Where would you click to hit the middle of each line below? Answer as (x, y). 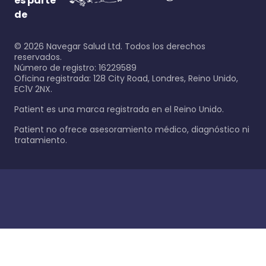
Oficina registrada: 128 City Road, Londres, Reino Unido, (126, 78)
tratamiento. (41, 140)
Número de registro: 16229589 (75, 68)
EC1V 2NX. (33, 89)
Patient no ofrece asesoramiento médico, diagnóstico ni (132, 129)
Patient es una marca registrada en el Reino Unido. (119, 109)
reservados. (38, 57)
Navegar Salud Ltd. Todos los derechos (125, 46)
